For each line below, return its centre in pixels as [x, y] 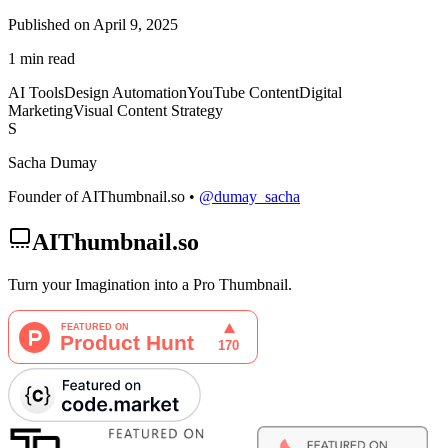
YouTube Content [243, 93]
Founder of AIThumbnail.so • [103, 197]
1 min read [41, 59]
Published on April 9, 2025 [93, 25]
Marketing [40, 111]
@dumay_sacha [249, 197]
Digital [320, 93]
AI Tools [36, 93]
